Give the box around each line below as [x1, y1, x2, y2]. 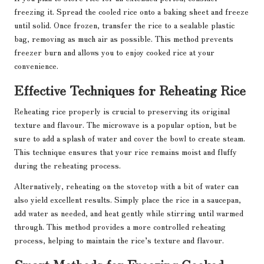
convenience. [14, 60, 58, 72]
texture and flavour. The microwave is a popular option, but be [14, 118, 237, 131]
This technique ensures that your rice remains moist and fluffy [14, 146, 237, 158]
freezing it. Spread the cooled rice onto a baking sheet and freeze [14, 5, 249, 18]
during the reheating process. [14, 159, 121, 171]
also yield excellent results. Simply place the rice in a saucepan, [14, 193, 241, 206]
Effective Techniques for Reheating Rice [14, 80, 246, 100]
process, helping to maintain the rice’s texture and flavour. [14, 234, 224, 246]
